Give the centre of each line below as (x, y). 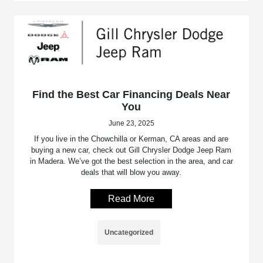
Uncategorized (129, 232)
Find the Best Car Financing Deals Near (131, 94)
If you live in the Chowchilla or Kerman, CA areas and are (131, 139)
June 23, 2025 (131, 123)
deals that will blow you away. (131, 172)
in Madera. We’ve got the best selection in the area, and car (131, 161)
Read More (131, 198)
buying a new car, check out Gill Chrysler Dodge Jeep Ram (131, 150)
